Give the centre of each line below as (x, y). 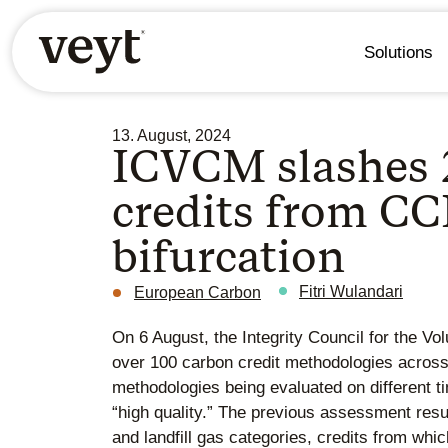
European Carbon (197, 293)
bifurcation (228, 256)
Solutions (398, 52)
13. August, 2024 (171, 136)
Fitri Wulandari (351, 292)
